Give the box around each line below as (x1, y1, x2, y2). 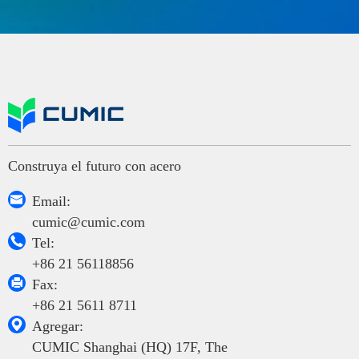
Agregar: (32, 317, 83, 334)
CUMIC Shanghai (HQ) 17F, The (32, 338, 228, 355)
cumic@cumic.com (32, 213, 145, 230)
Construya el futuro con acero (8, 157, 181, 174)
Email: (32, 192, 71, 209)
